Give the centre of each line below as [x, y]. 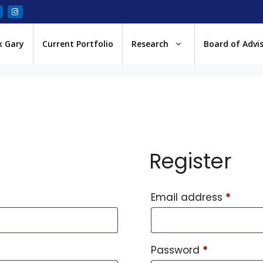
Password [177, 250]
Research [150, 44]
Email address [188, 197]
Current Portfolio [78, 44]
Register [190, 161]
